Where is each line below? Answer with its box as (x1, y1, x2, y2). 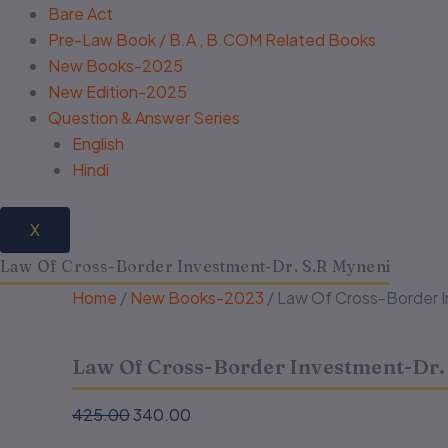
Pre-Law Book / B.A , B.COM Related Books (48, 29, 376, 50)
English (72, 133, 124, 154)
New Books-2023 (130, 287, 264, 308)
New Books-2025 (48, 55, 183, 76)
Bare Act (48, 3, 113, 24)
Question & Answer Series (48, 107, 240, 128)
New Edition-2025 (48, 81, 187, 102)
